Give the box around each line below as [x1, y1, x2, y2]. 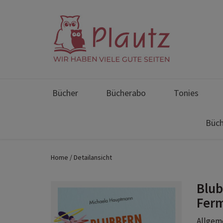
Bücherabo [106, 87, 146, 99]
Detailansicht [74, 153, 112, 162]
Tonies [174, 87, 199, 99]
